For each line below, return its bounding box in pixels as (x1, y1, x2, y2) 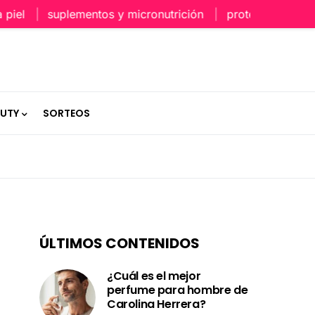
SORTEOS (42, 105, 90, 120)
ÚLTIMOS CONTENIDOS (39, 233, 200, 253)
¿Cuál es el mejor (107, 268, 201, 284)
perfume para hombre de (107, 282, 248, 298)
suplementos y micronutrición (14, 7, 174, 21)
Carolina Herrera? (107, 296, 206, 312)
